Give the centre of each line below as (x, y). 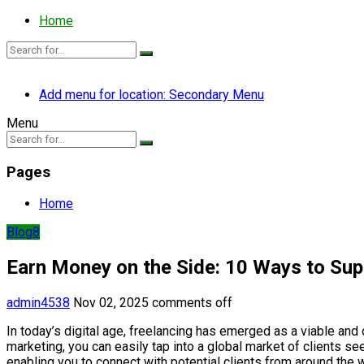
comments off (192, 303)
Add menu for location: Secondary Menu (152, 95)
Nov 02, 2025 (111, 303)
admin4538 (38, 303)
